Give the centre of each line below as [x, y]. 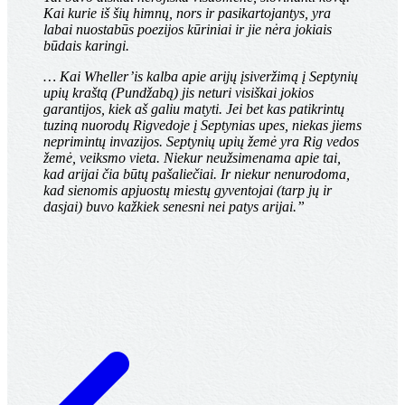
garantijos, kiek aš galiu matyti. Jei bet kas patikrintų [194, 109]
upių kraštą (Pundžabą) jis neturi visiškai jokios [179, 93]
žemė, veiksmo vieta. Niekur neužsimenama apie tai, [192, 158]
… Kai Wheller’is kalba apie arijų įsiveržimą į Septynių [201, 77]
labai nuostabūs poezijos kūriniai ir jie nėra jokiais [188, 30]
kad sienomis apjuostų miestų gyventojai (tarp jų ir [188, 191]
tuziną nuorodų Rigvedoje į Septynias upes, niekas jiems [202, 126]
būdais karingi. [86, 46]
